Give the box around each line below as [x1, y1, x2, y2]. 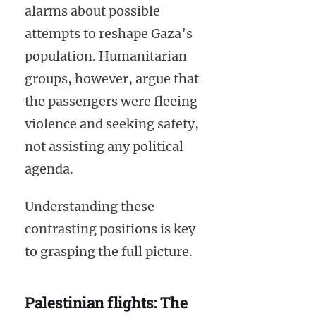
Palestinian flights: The [25, 292, 188, 313]
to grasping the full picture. [25, 243, 193, 260]
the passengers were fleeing [25, 93, 197, 110]
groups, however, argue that [25, 71, 199, 87]
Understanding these [25, 198, 154, 215]
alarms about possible [25, 3, 160, 20]
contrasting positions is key [25, 221, 195, 238]
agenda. [25, 161, 73, 178]
